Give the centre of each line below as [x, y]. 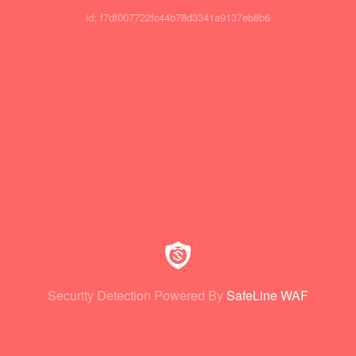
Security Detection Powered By [135, 295]
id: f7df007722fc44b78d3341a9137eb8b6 [178, 17]
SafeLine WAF [267, 295]
